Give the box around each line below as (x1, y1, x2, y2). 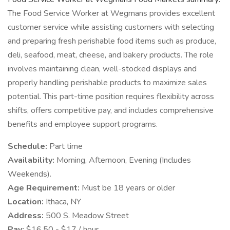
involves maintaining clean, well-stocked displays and (8, 63, 197, 74)
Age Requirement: (8, 182, 82, 194)
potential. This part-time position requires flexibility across (8, 91, 214, 102)
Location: (8, 196, 46, 207)
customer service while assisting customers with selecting (8, 22, 214, 33)
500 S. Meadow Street (46, 210, 129, 221)
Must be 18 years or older (82, 182, 175, 194)
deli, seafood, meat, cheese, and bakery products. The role (8, 49, 214, 61)
